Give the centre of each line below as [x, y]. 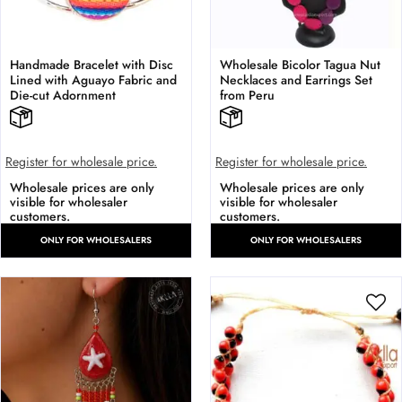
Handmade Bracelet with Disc [92, 65]
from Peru [247, 96]
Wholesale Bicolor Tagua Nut [300, 65]
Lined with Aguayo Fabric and [93, 80]
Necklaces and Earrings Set [296, 80]
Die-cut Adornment [63, 96]
